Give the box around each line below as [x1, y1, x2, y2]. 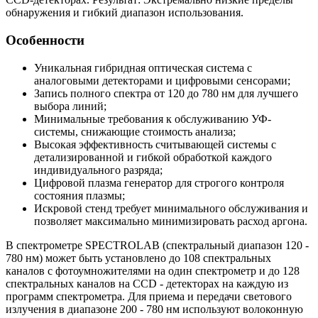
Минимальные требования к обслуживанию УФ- [34, 112, 271, 125]
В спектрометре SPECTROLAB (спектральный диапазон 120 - [6, 238, 309, 251]
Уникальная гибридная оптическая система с [34, 61, 252, 74]
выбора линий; [34, 99, 106, 112]
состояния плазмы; [34, 189, 125, 202]
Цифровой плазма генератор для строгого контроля [34, 176, 284, 189]
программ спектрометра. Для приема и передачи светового [6, 290, 292, 302]
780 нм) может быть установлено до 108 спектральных [6, 251, 271, 264]
